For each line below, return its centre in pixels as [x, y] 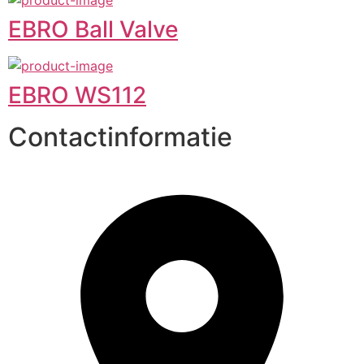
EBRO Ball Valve [93, 29]
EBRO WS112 [77, 95]
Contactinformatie [120, 137]
